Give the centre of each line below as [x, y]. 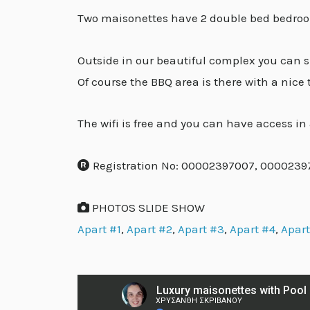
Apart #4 [253, 229]
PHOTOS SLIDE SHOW [147, 207]
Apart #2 [149, 229]
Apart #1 [99, 229]
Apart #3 [201, 229]
